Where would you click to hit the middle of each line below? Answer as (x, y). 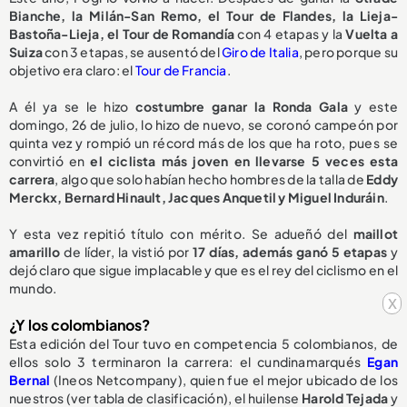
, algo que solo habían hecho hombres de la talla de (211, 179)
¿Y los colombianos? (79, 324)
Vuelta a (372, 33)
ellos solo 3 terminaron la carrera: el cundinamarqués (189, 361)
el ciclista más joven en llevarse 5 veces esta (244, 160)
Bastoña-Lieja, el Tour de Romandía (122, 33)
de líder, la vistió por (127, 251)
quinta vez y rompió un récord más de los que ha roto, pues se (203, 142)
